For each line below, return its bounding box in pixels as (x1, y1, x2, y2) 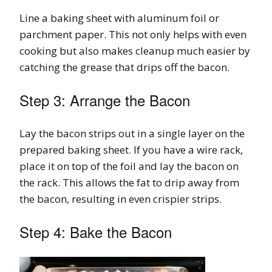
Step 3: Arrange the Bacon (19, 89, 190, 110)
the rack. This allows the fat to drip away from (19, 175, 239, 189)
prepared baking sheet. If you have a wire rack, (19, 142, 243, 157)
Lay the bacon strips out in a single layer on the (19, 126, 245, 140)
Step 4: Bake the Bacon (19, 220, 172, 242)
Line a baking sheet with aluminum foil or (19, 10, 219, 25)
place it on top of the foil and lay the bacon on (19, 158, 239, 173)
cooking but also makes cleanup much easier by (19, 43, 250, 58)
